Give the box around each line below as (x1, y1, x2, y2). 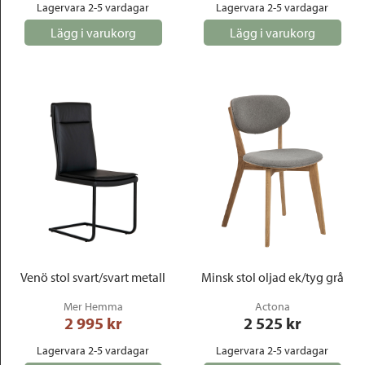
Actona (254, 299, 290, 314)
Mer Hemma (63, 299, 123, 314)
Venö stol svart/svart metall (20, 269, 165, 285)
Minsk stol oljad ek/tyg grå (200, 269, 344, 285)
